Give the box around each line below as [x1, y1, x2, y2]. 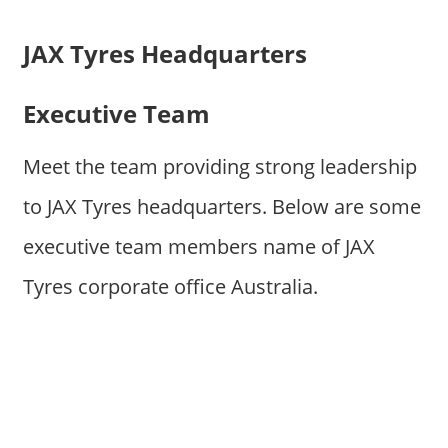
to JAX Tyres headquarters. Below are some [22, 192, 421, 220]
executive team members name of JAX [22, 232, 375, 260]
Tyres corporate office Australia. [22, 272, 318, 300]
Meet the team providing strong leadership [22, 152, 417, 180]
